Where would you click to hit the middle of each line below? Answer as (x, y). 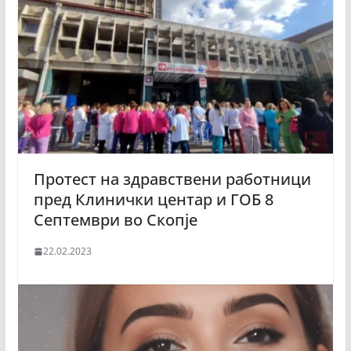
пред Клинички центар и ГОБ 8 (153, 200)
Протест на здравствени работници (172, 179)
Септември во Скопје (115, 220)
